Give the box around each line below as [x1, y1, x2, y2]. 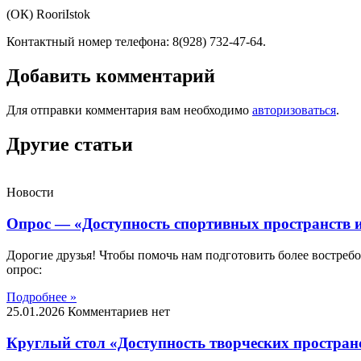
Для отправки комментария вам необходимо [6, 102, 252, 117]
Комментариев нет [68, 304, 170, 318]
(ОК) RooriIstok [6, 6, 90, 21]
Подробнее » [6, 289, 77, 304]
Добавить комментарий [6, 64, 215, 86]
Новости [6, 185, 54, 200]
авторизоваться [252, 102, 336, 117]
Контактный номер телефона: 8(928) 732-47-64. [6, 34, 266, 48]
